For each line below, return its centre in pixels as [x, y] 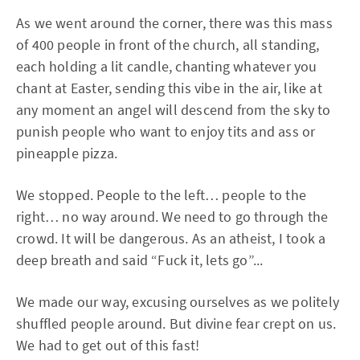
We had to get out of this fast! [108, 345]
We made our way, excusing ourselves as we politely [178, 302]
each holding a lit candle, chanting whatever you [167, 66]
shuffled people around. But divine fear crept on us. [176, 323]
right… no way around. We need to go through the [172, 217]
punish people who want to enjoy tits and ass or [166, 131]
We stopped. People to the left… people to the [162, 195]
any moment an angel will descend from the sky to [174, 110]
